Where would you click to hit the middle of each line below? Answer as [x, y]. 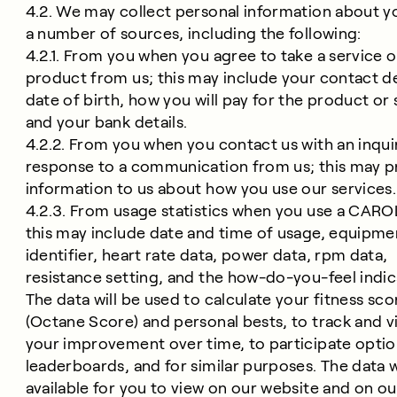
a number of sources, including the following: [193, 34]
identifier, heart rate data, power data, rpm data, [206, 255]
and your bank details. [106, 122]
